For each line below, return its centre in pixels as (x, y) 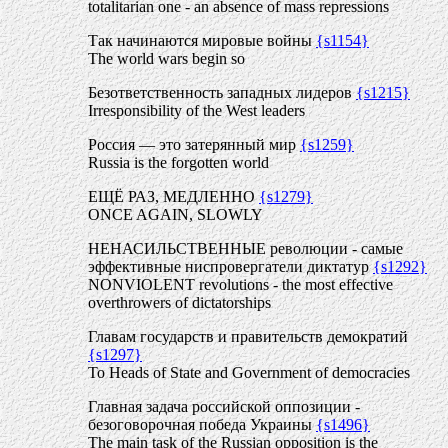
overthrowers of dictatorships (179, 302)
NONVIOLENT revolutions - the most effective (240, 284)
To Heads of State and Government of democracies (249, 372)
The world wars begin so (166, 58)
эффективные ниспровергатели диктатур (230, 266)
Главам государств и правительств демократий (248, 336)
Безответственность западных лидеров (222, 92)
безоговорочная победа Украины (202, 424)
